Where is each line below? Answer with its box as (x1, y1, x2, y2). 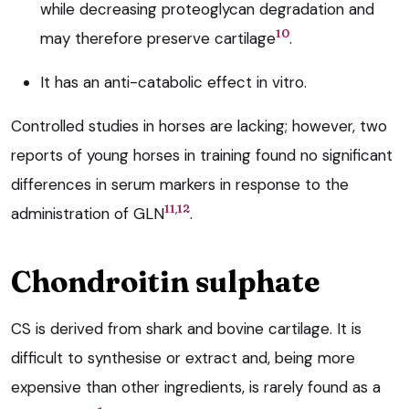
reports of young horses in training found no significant (11, 144, 393, 165)
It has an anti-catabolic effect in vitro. (40, 71, 307, 92)
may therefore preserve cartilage (40, 27, 276, 48)
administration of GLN (11, 203, 164, 224)
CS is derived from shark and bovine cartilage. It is (11, 318, 362, 339)
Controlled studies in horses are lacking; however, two (11, 115, 387, 136)
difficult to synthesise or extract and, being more (11, 347, 355, 368)
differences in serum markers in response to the (11, 173, 349, 194)
